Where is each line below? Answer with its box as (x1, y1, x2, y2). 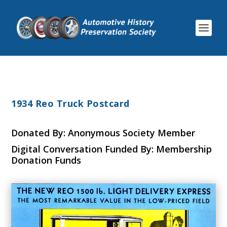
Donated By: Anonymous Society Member (11, 127, 196, 139)
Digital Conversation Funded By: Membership (11, 143, 212, 155)
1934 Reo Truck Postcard (11, 97, 130, 109)
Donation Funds (11, 154, 82, 166)
